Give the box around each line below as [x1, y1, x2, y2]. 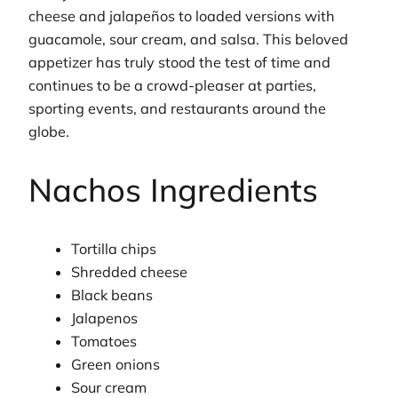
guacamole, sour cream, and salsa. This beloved [28, 29, 348, 48]
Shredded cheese [71, 262, 188, 281]
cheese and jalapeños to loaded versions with [28, 6, 335, 25]
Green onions [71, 354, 161, 373]
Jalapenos [71, 308, 139, 327]
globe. [28, 122, 69, 140]
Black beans [71, 285, 154, 304]
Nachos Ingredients [28, 169, 318, 210]
